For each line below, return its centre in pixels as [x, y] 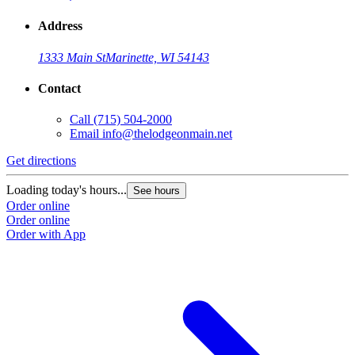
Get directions [41, 161]
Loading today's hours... [67, 190]
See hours [157, 191]
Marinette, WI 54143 [157, 57]
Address [60, 26]
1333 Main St [72, 57]
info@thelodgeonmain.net [167, 134]
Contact [59, 89]
